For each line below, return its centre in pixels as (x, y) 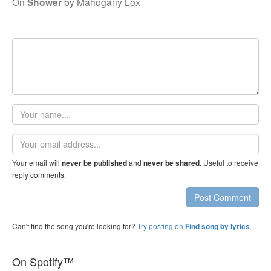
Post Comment (223, 197)
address (28, 151)
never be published (94, 163)
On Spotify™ (43, 261)
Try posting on (161, 226)
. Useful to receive (229, 162)
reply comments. (39, 175)
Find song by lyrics (217, 227)
